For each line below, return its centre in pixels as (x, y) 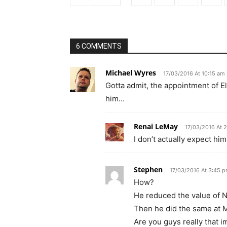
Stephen (148, 169)
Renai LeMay (156, 126)
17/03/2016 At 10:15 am (194, 73)
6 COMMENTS (99, 46)
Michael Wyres (131, 73)
